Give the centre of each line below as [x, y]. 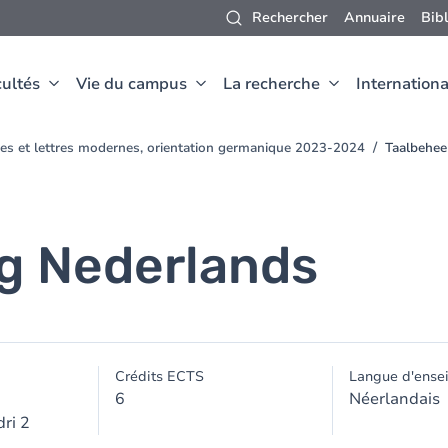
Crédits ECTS [160, 376]
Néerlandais [394, 399]
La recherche [271, 84]
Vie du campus [131, 84]
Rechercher [290, 17]
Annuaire [374, 17]
